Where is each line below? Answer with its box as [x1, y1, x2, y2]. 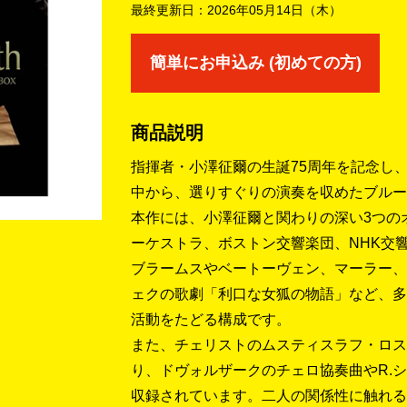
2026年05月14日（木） [207, 2, 342, 17]
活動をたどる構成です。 [131, 311, 291, 327]
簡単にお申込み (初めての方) [149, 53, 362, 72]
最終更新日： [131, 2, 207, 17]
